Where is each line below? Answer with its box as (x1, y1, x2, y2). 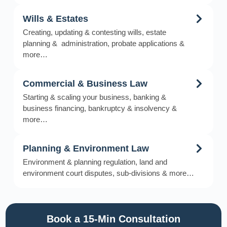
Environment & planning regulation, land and (22, 157, 167, 166)
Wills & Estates (22, 13, 88, 24)
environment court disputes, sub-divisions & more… (22, 168, 194, 177)
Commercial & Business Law (22, 78, 147, 89)
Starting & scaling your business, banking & (22, 92, 166, 101)
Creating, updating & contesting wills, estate (22, 27, 166, 36)
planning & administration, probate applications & (22, 39, 184, 48)
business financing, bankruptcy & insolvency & (22, 103, 177, 112)
